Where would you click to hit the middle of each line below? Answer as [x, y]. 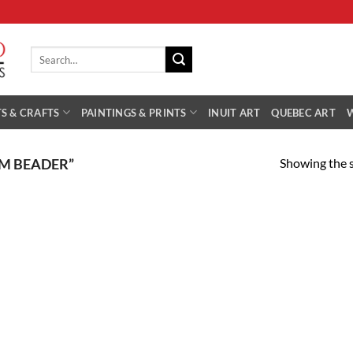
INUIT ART [234, 112]
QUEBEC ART [303, 112]
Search [44, 53]
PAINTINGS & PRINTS [134, 112]
